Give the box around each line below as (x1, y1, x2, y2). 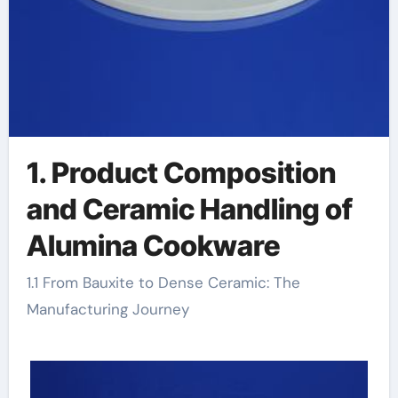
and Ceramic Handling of (26, 191, 353, 227)
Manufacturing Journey (26, 299, 189, 319)
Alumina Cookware (26, 227, 280, 263)
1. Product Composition (26, 155, 336, 190)
